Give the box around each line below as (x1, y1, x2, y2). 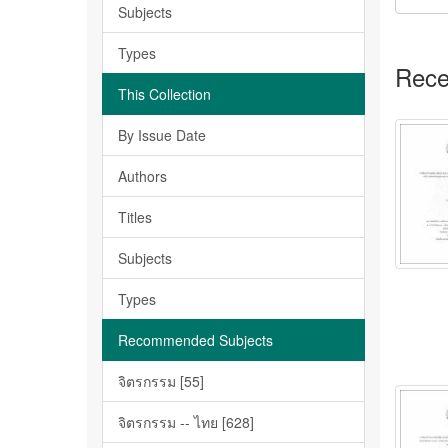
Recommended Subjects (118, 330, 273, 350)
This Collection (118, 84, 211, 104)
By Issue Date (118, 125, 206, 145)
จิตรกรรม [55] (118, 371, 204, 391)
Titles (118, 207, 152, 227)
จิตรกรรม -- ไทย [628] (118, 412, 254, 432)
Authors (118, 166, 167, 186)
